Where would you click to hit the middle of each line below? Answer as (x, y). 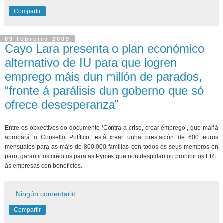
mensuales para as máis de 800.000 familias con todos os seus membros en (111, 147)
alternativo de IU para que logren (91, 63)
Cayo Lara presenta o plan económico (105, 49)
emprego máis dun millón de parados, (104, 77)
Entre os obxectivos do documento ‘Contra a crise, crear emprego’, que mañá (111, 128)
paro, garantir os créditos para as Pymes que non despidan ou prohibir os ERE (111, 156)
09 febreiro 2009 (38, 39)
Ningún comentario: (47, 193)
